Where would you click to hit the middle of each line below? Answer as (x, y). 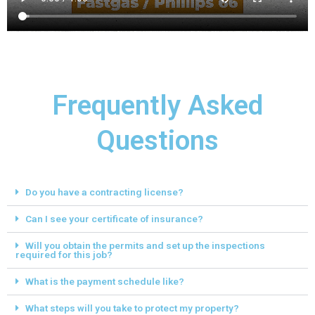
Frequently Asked (157, 106)
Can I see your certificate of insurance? (114, 219)
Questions (157, 141)
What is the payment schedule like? (104, 282)
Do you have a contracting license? (104, 192)
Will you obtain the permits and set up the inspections (145, 246)
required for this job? (64, 255)
